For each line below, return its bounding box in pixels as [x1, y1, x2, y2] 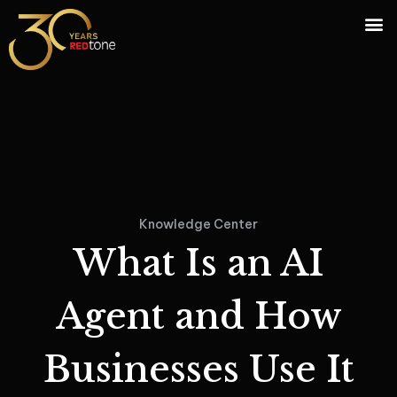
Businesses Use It [43, 347, 354, 393]
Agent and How [55, 294, 342, 339]
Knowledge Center [139, 216, 258, 233]
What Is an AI [73, 241, 324, 286]
